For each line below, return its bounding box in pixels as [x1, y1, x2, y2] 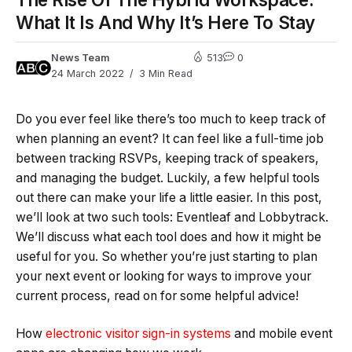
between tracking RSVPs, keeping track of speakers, [16, 151, 319, 167]
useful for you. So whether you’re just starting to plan [16, 249, 317, 265]
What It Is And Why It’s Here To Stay [16, 12, 315, 34]
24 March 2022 [51, 68, 124, 80]
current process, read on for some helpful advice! [16, 288, 299, 304]
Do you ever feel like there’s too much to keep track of [16, 112, 326, 127]
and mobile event [231, 325, 332, 341]
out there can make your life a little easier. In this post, [16, 190, 322, 206]
